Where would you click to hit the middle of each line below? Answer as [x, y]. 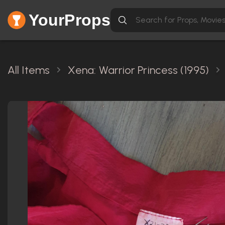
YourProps [70, 20]
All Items [29, 70]
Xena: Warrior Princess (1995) [138, 70]
